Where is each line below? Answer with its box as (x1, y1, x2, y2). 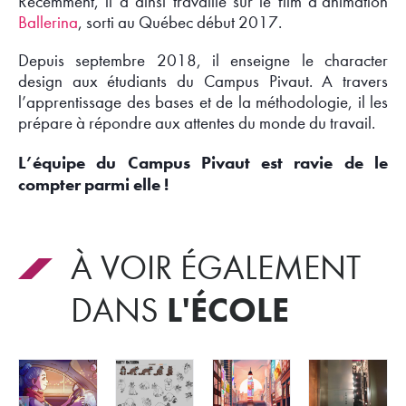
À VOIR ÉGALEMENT (70, 247, 92, 289)
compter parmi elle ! (18, 173, 169, 195)
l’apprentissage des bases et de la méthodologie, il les (18, 92, 388, 113)
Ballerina (18, 13, 78, 34)
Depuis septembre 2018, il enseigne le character (18, 51, 388, 72)
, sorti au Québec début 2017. (78, 13, 282, 34)
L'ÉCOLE (166, 289, 289, 332)
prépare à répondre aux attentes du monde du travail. (18, 113, 375, 134)
